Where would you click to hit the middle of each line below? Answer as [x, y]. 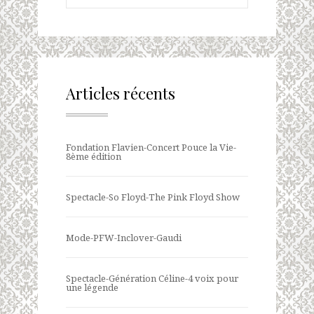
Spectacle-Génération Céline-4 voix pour [152, 278]
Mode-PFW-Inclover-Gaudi [124, 237]
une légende [92, 287]
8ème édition [94, 156]
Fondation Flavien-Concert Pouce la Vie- [151, 147]
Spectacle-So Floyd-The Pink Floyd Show [153, 197]
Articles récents [121, 93]
